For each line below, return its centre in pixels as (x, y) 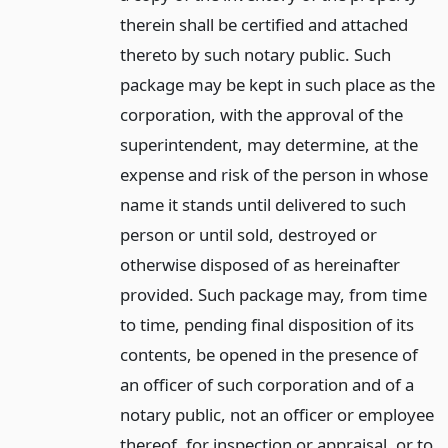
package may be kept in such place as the (277, 85)
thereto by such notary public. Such (255, 55)
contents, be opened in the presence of (268, 355)
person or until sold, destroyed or (248, 235)
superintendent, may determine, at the (268, 145)
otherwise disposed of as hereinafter (259, 265)
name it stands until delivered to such (262, 205)
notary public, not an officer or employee (276, 415)
